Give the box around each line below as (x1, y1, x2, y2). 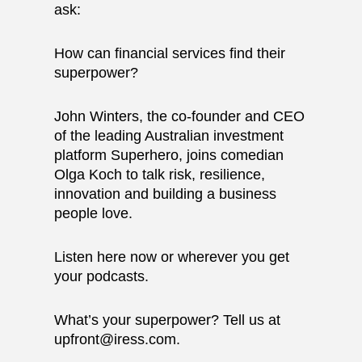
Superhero (111, 147, 179, 163)
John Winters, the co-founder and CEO (54, 108, 305, 124)
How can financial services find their (54, 45, 286, 61)
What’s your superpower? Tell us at (54, 312, 281, 328)
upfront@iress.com (54, 331, 177, 347)
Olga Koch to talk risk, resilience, (54, 166, 266, 183)
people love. (54, 205, 137, 221)
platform (54, 147, 112, 163)
